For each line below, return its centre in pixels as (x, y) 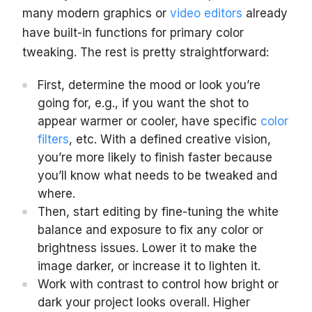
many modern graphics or (94, 14)
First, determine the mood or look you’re (149, 85)
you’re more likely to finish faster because (155, 158)
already (265, 14)
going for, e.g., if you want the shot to (143, 103)
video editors (204, 14)
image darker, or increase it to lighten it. (149, 266)
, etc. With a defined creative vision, (170, 140)
